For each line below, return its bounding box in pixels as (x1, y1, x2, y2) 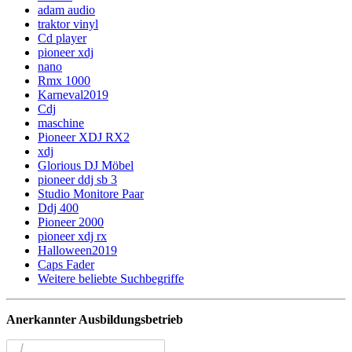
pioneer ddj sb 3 (38, 172, 117, 186)
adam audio (38, 2, 95, 16)
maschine (38, 115, 84, 130)
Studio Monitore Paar (38, 186, 144, 200)
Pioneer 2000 (38, 214, 104, 229)
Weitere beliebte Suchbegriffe (38, 271, 184, 285)
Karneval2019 (38, 87, 108, 101)
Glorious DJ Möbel (38, 158, 134, 172)
